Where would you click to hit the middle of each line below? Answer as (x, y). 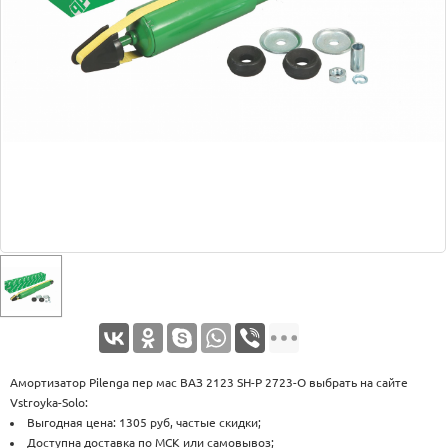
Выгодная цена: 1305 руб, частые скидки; (144, 422)
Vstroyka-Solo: (49, 402)
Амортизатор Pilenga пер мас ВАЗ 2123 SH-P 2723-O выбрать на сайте (209, 382)
